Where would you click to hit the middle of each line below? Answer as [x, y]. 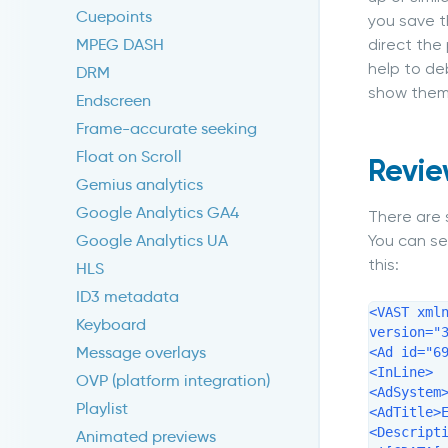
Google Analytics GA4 [157, 213]
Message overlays [141, 353]
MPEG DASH [120, 45]
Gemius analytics [139, 185]
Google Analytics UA [152, 241]
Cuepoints [114, 17]
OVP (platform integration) [173, 381]
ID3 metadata [127, 297]
